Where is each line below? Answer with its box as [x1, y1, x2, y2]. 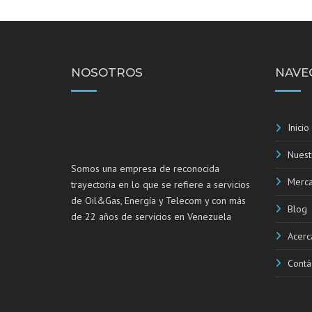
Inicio [287, 121, 309, 134]
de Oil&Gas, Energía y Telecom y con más [71, 194, 246, 207]
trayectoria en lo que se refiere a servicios [71, 178, 250, 191]
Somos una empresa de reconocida [71, 162, 219, 175]
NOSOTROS [71, 65, 143, 79]
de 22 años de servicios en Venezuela [71, 210, 231, 223]
